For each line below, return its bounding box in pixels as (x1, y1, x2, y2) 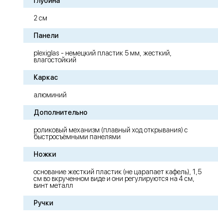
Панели (34, 32, 58, 40)
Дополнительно (34, 109, 88, 117)
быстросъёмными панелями (34, 133, 121, 141)
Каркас (34, 73, 58, 82)
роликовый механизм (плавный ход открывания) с (34, 126, 188, 134)
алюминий (34, 91, 67, 99)
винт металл (34, 182, 73, 190)
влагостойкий (34, 56, 76, 64)
